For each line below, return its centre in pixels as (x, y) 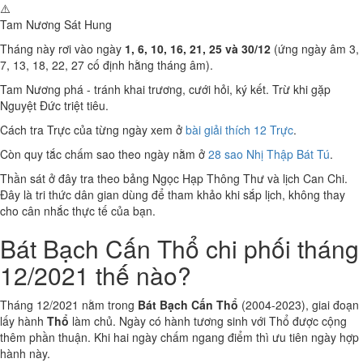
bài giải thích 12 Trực (239, 130)
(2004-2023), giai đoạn (299, 305)
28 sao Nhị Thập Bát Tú (269, 154)
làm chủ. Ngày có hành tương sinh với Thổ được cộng (208, 321)
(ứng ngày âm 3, (315, 49)
